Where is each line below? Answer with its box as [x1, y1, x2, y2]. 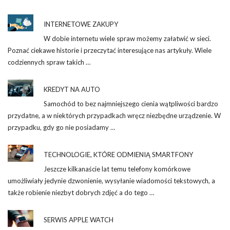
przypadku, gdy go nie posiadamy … [8, 123, 115, 131]
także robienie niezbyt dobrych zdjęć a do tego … [8, 188, 154, 197]
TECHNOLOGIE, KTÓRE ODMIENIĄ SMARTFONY [44, 150, 193, 159]
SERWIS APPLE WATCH [44, 215, 113, 224]
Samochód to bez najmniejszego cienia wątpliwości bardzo [44, 99, 218, 108]
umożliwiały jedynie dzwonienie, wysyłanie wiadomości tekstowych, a [8, 176, 215, 185]
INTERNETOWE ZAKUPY [44, 20, 118, 28]
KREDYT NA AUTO [44, 85, 100, 93]
